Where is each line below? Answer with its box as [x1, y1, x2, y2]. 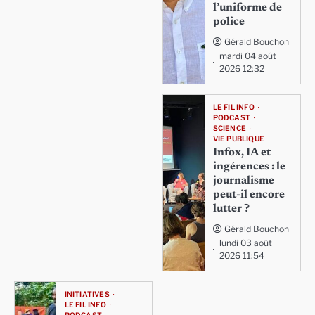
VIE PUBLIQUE [212, 134, 264, 143]
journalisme [212, 174, 274, 186]
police [212, 15, 245, 27]
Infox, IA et [212, 146, 271, 158]
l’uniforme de [212, 1, 282, 13]
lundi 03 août [219, 237, 272, 248]
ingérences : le [212, 160, 285, 172]
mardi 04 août [219, 50, 276, 61]
